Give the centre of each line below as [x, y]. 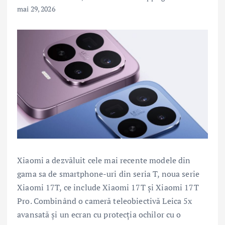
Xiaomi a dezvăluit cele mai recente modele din [104, 160]
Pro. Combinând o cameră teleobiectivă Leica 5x [105, 201]
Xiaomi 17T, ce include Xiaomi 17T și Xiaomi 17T [108, 187]
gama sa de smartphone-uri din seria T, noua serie [108, 174]
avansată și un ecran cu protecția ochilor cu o [99, 214]
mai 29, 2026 [36, 9]
